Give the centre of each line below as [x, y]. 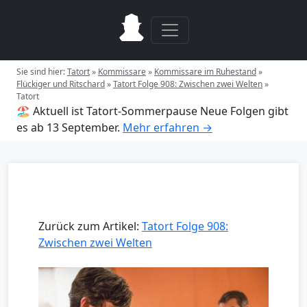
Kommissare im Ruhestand [205, 72]
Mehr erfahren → [168, 127]
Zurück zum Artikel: [90, 226]
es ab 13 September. [68, 127]
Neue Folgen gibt [244, 111]
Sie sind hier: [42, 72]
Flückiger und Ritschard [61, 84]
